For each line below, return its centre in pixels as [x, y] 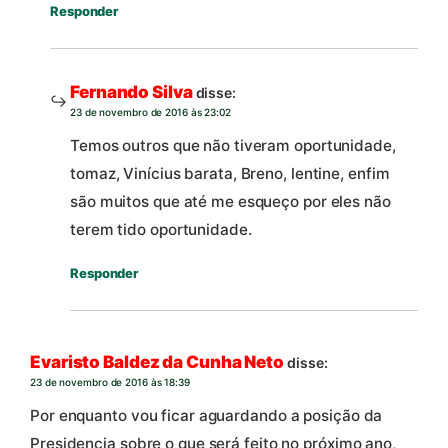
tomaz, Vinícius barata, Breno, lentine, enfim [230, 174]
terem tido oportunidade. [161, 230]
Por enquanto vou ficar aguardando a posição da [206, 416]
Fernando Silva [131, 91]
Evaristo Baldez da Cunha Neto [157, 361]
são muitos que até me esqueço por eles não [230, 202]
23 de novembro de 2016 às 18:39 [110, 381]
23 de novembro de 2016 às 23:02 [150, 111]
